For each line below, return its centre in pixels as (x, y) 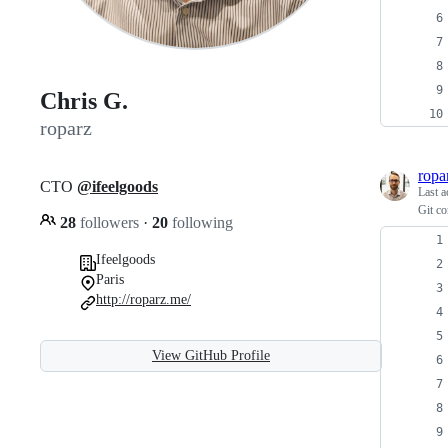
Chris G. (84, 101)
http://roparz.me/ (143, 299)
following (200, 222)
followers (109, 222)
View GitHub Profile (211, 355)
